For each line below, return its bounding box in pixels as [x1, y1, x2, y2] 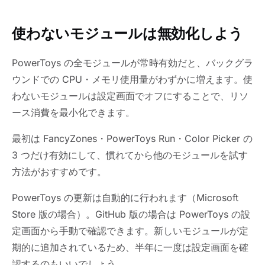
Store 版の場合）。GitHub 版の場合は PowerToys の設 [12, 208, 250, 221]
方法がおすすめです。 [12, 166, 106, 178]
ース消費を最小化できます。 [12, 106, 135, 119]
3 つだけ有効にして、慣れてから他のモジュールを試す [12, 149, 248, 161]
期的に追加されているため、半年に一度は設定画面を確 [12, 241, 248, 254]
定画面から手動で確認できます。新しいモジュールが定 [12, 225, 248, 237]
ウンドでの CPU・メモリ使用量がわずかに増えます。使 [12, 73, 253, 86]
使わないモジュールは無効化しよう [12, 25, 244, 43]
